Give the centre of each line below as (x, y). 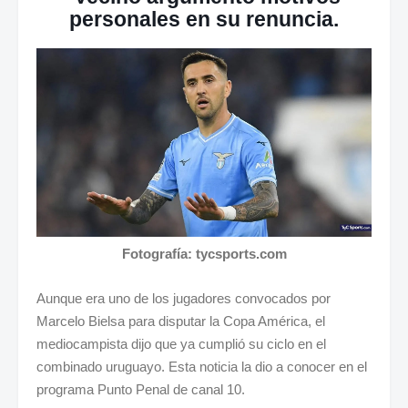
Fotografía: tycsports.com (204, 253)
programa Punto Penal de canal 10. (141, 389)
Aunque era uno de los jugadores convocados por (184, 298)
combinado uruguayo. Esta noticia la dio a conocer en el (202, 366)
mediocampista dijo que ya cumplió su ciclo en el (181, 343)
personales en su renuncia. (204, 19)
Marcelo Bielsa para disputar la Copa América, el (181, 321)
